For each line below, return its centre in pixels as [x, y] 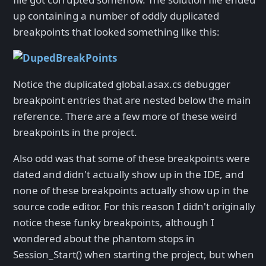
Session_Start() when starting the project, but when [134, 255]
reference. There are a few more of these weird [125, 116]
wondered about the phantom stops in [104, 239]
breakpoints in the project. [75, 132]
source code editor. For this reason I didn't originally [134, 207]
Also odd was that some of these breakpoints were [132, 159]
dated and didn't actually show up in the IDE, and [128, 175]
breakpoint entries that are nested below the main [132, 100]
